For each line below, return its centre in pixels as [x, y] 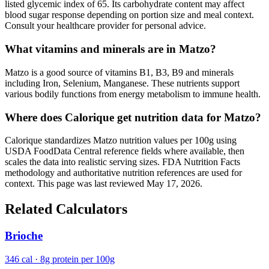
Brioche [24, 236]
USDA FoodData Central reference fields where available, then [125, 151]
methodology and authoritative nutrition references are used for [123, 173]
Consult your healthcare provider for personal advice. [105, 26]
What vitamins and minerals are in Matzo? [110, 49]
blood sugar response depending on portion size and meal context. [129, 15]
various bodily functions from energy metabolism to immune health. [133, 94]
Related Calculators [66, 209]
